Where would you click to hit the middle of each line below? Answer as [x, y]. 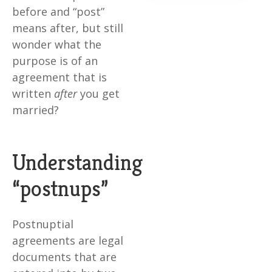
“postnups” [60, 189]
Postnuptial [43, 224]
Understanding [77, 163]
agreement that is [59, 77]
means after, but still [68, 28]
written [33, 94]
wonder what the [57, 45]
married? [36, 110]
